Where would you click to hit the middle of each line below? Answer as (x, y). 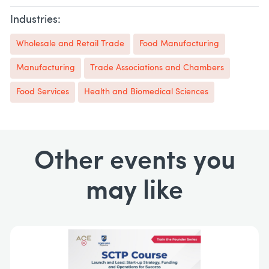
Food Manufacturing (179, 44)
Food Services (43, 92)
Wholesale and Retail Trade (70, 44)
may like (134, 193)
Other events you (134, 163)
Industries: (35, 20)
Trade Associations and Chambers (157, 68)
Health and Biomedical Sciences (146, 92)
